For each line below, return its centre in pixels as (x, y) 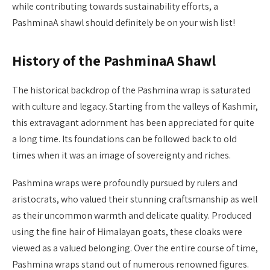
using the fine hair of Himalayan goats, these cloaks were (127, 231)
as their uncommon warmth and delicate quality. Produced (132, 215)
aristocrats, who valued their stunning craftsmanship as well (135, 199)
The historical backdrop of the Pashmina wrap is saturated (131, 90)
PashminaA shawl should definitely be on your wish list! (124, 22)
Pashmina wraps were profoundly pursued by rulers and (125, 183)
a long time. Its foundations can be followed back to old (124, 139)
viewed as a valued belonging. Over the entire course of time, (135, 248)
